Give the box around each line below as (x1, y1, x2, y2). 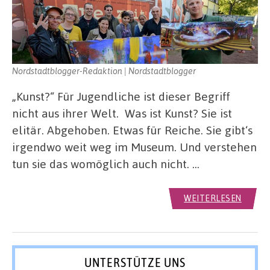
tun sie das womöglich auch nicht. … (12, 155, 199, 171)
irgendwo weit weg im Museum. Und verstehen (12, 139, 257, 154)
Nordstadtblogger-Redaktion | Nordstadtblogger (12, 64, 196, 76)
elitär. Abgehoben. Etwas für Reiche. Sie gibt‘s (12, 122, 253, 137)
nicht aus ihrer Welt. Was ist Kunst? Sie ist (12, 105, 232, 121)
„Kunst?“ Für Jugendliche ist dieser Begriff (12, 88, 230, 104)
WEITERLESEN (184, 193, 242, 203)
